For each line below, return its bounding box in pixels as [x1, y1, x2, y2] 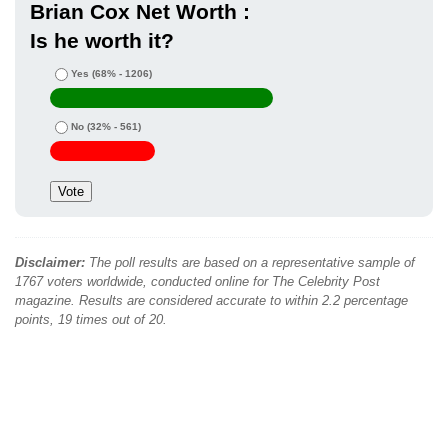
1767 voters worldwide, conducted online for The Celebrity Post [15, 274, 380, 290]
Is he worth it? [30, 29, 174, 53]
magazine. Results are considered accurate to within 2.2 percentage [15, 293, 408, 309]
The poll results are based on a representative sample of [85, 255, 415, 271]
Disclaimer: [15, 255, 85, 271]
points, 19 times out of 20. [15, 312, 167, 328]
